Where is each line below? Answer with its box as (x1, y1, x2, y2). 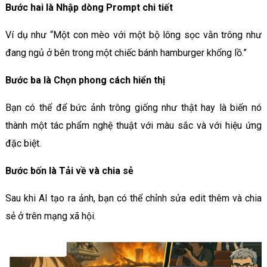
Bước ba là (5, 74, 51, 86)
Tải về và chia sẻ (58, 164, 133, 176)
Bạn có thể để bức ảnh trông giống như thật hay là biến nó (5, 101, 262, 113)
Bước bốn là (5, 164, 57, 176)
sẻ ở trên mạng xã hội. (5, 210, 96, 222)
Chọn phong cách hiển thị (53, 74, 165, 86)
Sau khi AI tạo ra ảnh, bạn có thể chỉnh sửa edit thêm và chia (5, 192, 262, 204)
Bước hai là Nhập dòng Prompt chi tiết (5, 1, 173, 13)
